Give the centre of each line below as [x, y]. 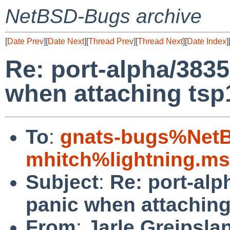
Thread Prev [111, 41]
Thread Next [160, 41]
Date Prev [25, 41]
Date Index [207, 41]
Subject [62, 182]
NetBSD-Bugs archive [103, 16]
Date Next [66, 41]
